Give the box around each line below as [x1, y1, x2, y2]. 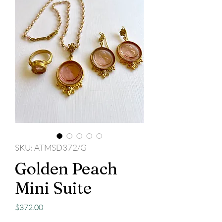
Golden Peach [15, 159, 117, 179]
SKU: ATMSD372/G [15, 142, 87, 153]
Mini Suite [15, 178, 92, 198]
